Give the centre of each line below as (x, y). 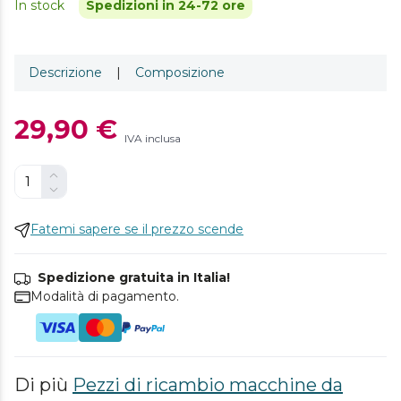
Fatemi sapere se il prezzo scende (137, 229)
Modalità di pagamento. (105, 296)
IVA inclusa (153, 138)
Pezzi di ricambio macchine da (208, 385)
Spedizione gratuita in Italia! (134, 277)
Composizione (180, 73)
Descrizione (65, 73)
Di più (43, 385)
